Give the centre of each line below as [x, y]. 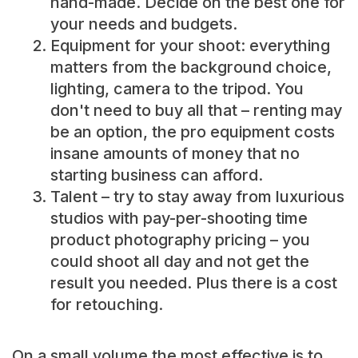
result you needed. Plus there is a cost [193, 283]
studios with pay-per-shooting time [179, 219]
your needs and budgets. [143, 24]
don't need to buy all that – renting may [196, 111]
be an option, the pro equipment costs [192, 132]
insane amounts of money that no [175, 154]
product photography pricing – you [180, 240]
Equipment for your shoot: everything [190, 46]
